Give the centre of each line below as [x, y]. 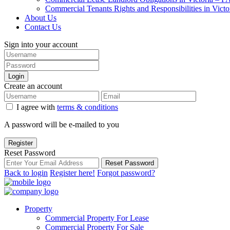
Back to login [26, 173]
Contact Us [43, 27]
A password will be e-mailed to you [62, 124]
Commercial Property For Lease [97, 218]
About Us [41, 18]
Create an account [33, 86]
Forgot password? [126, 173]
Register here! [72, 173]
